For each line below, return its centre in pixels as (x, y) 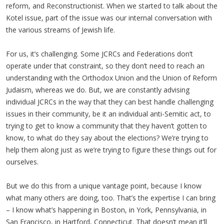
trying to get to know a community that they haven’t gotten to (106, 126)
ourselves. (22, 162)
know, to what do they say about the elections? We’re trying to (107, 138)
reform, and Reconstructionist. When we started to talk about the (112, 6)
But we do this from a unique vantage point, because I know (104, 186)
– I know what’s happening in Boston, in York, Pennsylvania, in (106, 210)
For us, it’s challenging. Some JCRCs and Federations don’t (99, 54)
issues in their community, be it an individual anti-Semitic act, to (108, 114)
